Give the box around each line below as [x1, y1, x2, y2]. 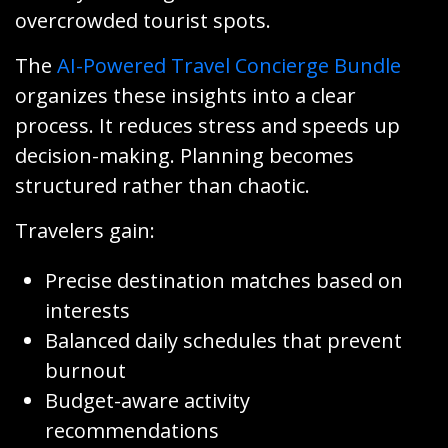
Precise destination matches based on [45, 267, 403, 295]
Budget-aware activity [45, 387, 250, 415]
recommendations [45, 417, 219, 445]
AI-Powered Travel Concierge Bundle [57, 52, 401, 80]
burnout [45, 357, 126, 385]
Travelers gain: [15, 217, 155, 245]
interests [45, 297, 130, 325]
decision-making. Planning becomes [15, 142, 354, 170]
